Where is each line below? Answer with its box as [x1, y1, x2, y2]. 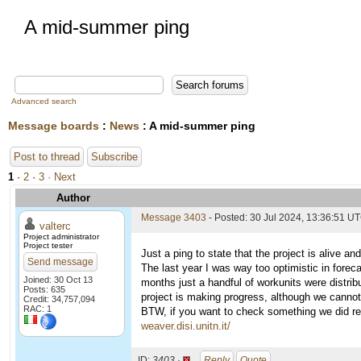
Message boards [8, 119, 99, 132]
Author [56, 192, 90, 204]
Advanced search [11, 97, 77, 106]
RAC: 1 [23, 304, 52, 313]
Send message [27, 256, 93, 268]
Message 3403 [141, 212, 206, 223]
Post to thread [14, 151, 80, 163]
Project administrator [23, 232, 99, 241]
